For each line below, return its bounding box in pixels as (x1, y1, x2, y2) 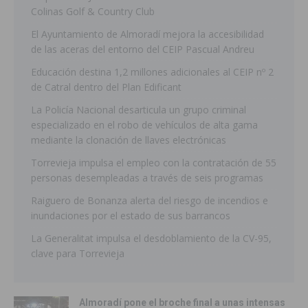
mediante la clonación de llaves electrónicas (31, 133, 226, 147)
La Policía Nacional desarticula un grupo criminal (31, 103, 246, 117)
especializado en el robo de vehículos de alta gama (31, 118, 258, 132)
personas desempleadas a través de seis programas (31, 171, 263, 185)
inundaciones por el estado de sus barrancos (31, 209, 230, 223)
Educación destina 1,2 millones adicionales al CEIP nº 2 (31, 65, 274, 79)
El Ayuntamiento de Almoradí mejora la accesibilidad (31, 27, 264, 41)
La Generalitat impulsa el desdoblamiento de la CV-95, (31, 232, 272, 245)
